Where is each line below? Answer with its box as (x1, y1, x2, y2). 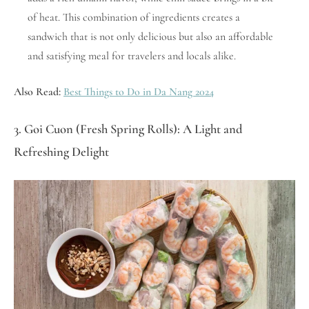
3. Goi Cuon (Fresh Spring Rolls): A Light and (14, 121, 243, 137)
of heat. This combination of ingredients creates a (28, 10, 240, 24)
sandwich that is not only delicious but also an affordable (28, 29, 273, 43)
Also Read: (14, 84, 63, 99)
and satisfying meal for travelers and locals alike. (28, 48, 236, 63)
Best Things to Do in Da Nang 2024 (63, 84, 214, 99)
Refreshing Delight (14, 143, 109, 159)
